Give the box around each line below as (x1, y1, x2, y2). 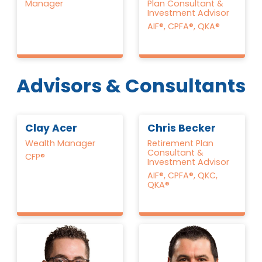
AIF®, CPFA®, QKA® (147, 20, 220, 33)
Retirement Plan (147, 137, 214, 149)
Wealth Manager (25, 137, 96, 149)
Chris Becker (147, 120, 216, 135)
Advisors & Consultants (16, 73, 246, 99)
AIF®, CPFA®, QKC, (147, 169, 218, 181)
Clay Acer (25, 120, 78, 135)
